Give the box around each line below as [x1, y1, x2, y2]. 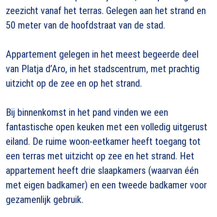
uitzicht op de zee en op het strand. [6, 77, 142, 89]
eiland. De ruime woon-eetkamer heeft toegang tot [6, 135, 201, 147]
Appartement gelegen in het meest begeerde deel [6, 48, 199, 60]
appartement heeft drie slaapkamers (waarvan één [6, 164, 199, 176]
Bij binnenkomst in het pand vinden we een [6, 106, 168, 118]
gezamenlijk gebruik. [6, 193, 83, 205]
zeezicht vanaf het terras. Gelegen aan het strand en [6, 4, 206, 16]
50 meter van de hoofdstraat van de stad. [6, 19, 165, 31]
